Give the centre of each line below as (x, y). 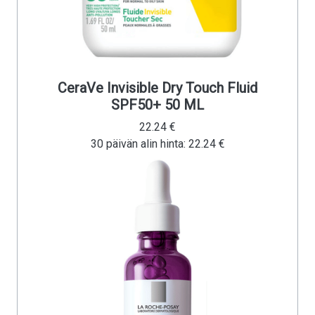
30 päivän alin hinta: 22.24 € (157, 144)
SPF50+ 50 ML (157, 105)
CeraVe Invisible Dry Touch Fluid (157, 88)
